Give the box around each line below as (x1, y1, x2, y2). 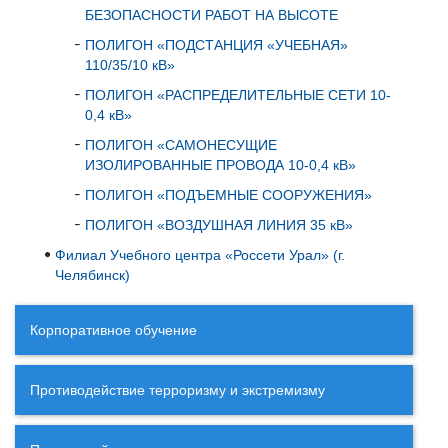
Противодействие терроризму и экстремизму (30, 381, 325, 398)
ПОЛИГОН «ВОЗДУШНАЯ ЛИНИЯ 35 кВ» (85, 216, 353, 233)
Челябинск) (55, 266, 130, 283)
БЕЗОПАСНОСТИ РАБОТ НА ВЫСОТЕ (85, 6, 338, 23)
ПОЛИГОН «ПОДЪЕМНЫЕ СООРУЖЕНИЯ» (85, 186, 372, 203)
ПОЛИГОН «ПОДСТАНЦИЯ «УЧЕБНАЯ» (85, 36, 348, 53)
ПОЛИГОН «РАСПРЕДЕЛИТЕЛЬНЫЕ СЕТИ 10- (85, 86, 391, 103)
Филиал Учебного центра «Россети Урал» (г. (55, 246, 345, 263)
